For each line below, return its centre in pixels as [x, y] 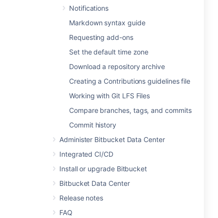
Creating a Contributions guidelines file [130, 81]
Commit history [93, 125]
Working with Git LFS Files [110, 96]
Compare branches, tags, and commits [130, 110]
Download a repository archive [117, 66]
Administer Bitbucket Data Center [112, 139]
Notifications [89, 8]
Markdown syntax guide [107, 23]
